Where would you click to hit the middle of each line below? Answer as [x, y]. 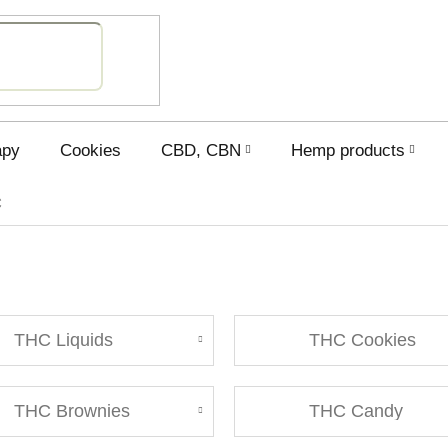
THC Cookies [362, 340]
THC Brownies [71, 411]
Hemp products [348, 150]
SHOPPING [223, 59]
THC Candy [355, 411]
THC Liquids [63, 340]
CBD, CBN [201, 150]
